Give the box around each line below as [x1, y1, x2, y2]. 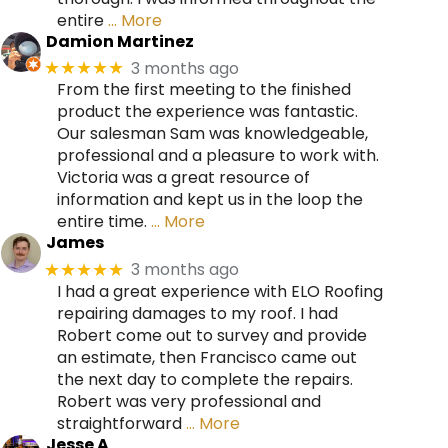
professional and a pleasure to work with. [56, 144, 379, 168]
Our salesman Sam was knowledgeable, [56, 122, 368, 146]
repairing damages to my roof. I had [56, 301, 338, 325]
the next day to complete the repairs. [56, 367, 353, 391]
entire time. [56, 210, 147, 234]
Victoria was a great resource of [56, 166, 310, 190]
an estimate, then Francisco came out [56, 345, 357, 369]
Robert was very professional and [56, 389, 321, 413]
